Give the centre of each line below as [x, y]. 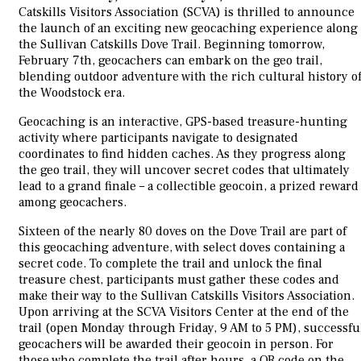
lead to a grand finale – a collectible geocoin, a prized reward [189, 187]
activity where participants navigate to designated [158, 138]
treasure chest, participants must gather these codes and [179, 280]
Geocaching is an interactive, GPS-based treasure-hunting [183, 122]
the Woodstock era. [72, 93]
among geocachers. [73, 203]
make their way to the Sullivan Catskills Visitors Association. [187, 296]
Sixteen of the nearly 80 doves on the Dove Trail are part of [183, 232]
